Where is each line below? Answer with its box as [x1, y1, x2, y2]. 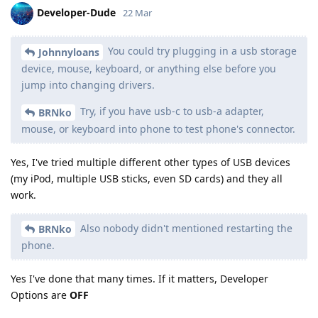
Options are [11, 288, 70, 302]
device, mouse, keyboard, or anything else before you [21, 61, 276, 75]
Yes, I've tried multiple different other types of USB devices [11, 155, 290, 169]
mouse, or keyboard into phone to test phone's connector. [21, 121, 295, 136]
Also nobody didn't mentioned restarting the [77, 221, 292, 235]
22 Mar [123, 6, 152, 19]
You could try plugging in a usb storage [105, 44, 297, 58]
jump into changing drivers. [21, 77, 155, 92]
